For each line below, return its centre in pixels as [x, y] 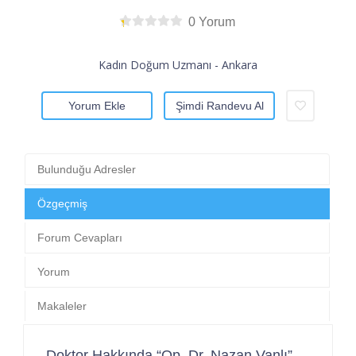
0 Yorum [212, 21]
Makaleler [62, 306]
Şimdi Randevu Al [219, 105]
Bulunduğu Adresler [87, 169]
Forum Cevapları [80, 237]
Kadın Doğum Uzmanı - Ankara [178, 64]
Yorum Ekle [97, 105]
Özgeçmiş [62, 203]
